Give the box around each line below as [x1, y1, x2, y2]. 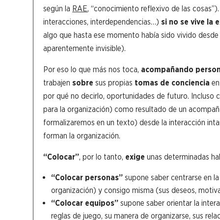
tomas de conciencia [135, 78, 210, 87]
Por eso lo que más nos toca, [43, 64, 141, 74]
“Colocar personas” [51, 172, 123, 182]
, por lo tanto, [79, 152, 124, 162]
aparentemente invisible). [43, 43, 126, 53]
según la [43, 3, 73, 13]
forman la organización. [43, 131, 121, 140]
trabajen [43, 78, 73, 87]
